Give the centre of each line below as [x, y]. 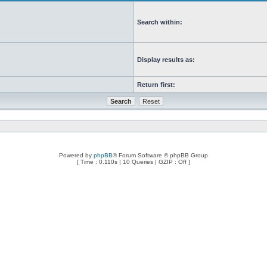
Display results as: [166, 60]
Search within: [160, 22]
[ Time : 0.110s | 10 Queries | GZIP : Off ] [133, 162]
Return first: [156, 85]
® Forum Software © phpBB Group [160, 155]
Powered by [76, 155]
